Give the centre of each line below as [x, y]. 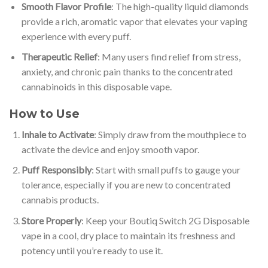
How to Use [44, 113]
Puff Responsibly [56, 170]
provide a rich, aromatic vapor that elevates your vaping [134, 21]
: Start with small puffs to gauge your [166, 170]
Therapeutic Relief [59, 57]
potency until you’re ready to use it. [92, 250]
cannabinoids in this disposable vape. [96, 87]
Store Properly [51, 220]
